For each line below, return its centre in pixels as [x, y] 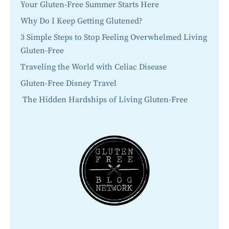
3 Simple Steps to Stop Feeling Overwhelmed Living [114, 37]
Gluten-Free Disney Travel [68, 83]
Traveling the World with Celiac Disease [94, 67]
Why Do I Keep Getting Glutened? [83, 21]
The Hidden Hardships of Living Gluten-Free [104, 99]
